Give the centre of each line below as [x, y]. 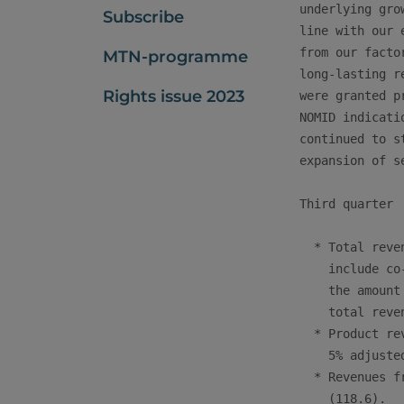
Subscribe [143, 17]
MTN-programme [175, 57]
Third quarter [346, 204]
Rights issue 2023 [174, 96]
